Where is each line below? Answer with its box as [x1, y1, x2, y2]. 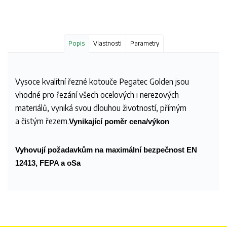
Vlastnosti [93, 39, 122, 47]
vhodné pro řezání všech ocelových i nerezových [15, 89, 179, 99]
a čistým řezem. [15, 116, 69, 126]
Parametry [130, 39, 159, 47]
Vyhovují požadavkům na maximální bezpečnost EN [15, 145, 197, 154]
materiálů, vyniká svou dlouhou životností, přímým [15, 102, 186, 112]
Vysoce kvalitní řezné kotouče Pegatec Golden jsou [15, 76, 189, 86]
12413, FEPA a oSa [15, 158, 81, 167]
